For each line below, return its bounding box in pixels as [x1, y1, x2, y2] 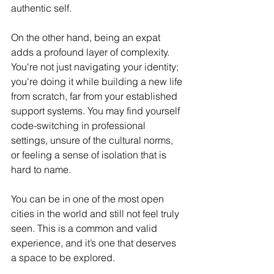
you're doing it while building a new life [11, 75, 185, 87]
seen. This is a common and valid [11, 222, 160, 234]
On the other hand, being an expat [11, 31, 163, 43]
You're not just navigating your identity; [11, 61, 181, 73]
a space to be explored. [11, 251, 115, 264]
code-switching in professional [11, 119, 148, 131]
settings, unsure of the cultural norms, [11, 134, 176, 146]
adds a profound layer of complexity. [11, 46, 172, 58]
